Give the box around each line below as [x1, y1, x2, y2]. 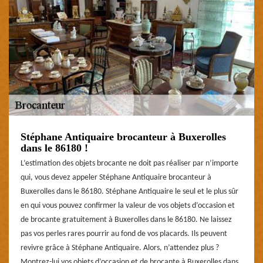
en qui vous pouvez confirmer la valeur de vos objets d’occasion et [21, 201, 235, 210]
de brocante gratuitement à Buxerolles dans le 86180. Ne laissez [21, 215, 232, 224]
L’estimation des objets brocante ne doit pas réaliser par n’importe [21, 159, 238, 168]
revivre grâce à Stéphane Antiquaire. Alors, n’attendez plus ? [21, 243, 219, 252]
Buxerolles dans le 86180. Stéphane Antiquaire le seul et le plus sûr [21, 187, 238, 196]
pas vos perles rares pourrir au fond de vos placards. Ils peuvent [21, 229, 227, 238]
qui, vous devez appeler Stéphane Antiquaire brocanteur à [21, 173, 211, 182]
